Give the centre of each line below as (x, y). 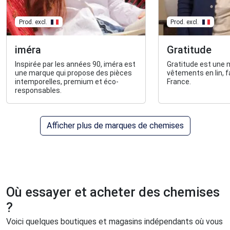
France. (179, 82)
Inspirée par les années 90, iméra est (75, 64)
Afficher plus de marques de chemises (115, 126)
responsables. (38, 91)
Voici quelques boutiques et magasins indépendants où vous (114, 222)
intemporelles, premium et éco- (67, 82)
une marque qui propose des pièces (73, 73)
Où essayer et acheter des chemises (113, 193)
